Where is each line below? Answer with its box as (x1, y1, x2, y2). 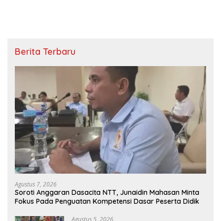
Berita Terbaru (15, 45, 75, 57)
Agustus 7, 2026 (15, 180, 57, 189)
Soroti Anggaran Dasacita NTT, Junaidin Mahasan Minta (15, 188, 199, 197)
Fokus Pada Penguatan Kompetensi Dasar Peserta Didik (15, 197, 199, 206)
